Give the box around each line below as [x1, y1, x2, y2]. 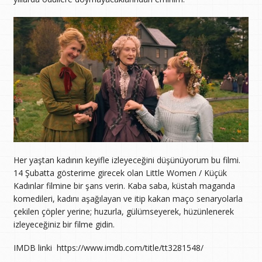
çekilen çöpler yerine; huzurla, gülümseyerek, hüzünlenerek [13, 205, 234, 217]
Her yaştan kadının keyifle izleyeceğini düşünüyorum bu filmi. [13, 154, 240, 166]
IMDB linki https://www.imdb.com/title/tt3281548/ [13, 242, 204, 253]
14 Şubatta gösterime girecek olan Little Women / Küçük [13, 167, 227, 178]
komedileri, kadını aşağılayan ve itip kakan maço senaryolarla [13, 192, 243, 204]
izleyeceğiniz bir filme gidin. [13, 218, 115, 230]
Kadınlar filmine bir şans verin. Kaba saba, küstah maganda [13, 180, 235, 191]
